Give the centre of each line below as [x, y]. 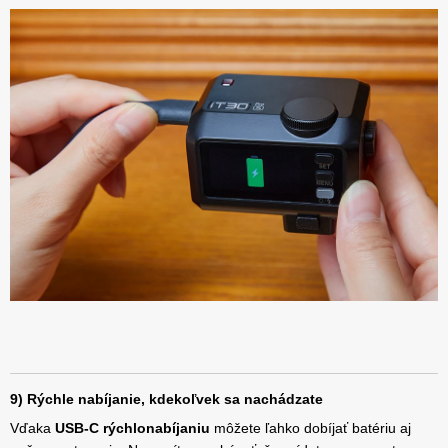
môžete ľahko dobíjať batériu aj [310, 427]
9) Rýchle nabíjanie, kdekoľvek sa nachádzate [166, 398]
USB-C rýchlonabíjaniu [132, 427]
